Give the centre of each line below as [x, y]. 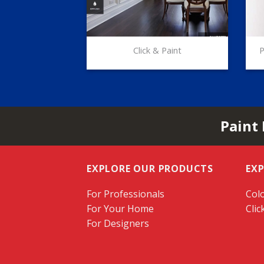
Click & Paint [157, 50]
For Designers [118, 223]
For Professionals [126, 194]
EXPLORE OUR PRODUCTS [150, 168]
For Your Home [120, 208]
